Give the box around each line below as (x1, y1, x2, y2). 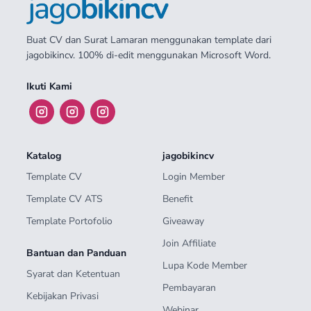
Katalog (26, 149, 61, 162)
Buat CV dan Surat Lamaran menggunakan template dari (26, 33, 271, 47)
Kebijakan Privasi (26, 289, 99, 303)
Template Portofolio (26, 215, 112, 228)
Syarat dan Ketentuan (26, 267, 120, 280)
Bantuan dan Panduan (26, 246, 126, 260)
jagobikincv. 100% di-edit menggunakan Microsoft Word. (26, 49, 271, 62)
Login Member (162, 170, 225, 183)
